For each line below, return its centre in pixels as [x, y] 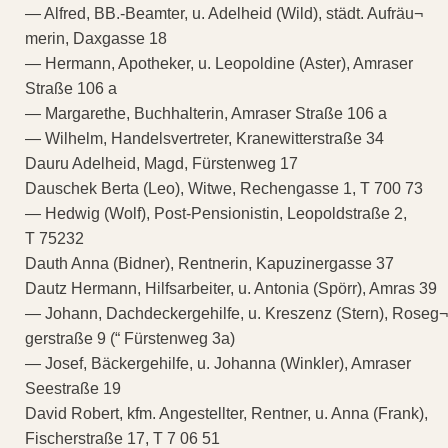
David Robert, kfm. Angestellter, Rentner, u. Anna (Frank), [226, 413]
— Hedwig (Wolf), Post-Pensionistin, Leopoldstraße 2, [216, 213]
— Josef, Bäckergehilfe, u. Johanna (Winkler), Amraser [218, 363]
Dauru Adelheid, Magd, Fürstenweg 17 [161, 163]
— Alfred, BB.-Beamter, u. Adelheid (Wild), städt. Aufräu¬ [224, 13]
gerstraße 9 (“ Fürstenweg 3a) [130, 338]
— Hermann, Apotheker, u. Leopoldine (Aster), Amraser [219, 63]
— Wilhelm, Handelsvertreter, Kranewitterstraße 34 [204, 138]
